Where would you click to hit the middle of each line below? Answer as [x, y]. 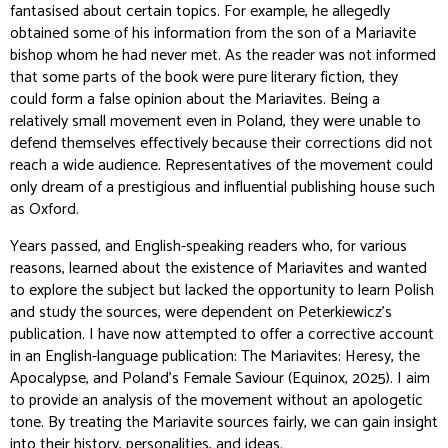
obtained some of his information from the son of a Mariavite [213, 33]
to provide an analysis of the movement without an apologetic [216, 400]
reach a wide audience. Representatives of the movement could [221, 165]
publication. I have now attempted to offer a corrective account [222, 334]
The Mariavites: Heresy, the [330, 356]
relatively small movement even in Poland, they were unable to [215, 121]
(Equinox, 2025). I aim [357, 378]
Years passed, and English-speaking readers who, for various [208, 246]
